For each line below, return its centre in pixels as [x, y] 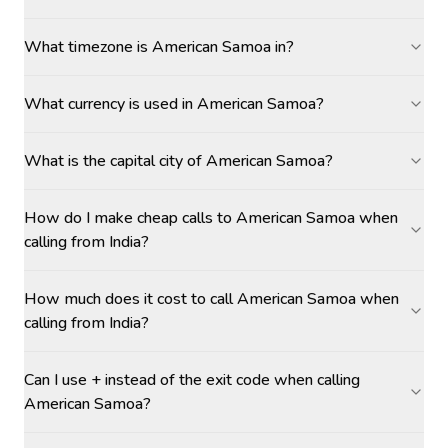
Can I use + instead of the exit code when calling [192, 380]
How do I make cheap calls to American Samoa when [211, 218]
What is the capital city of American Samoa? [178, 161]
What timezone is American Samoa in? [159, 47]
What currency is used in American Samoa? [174, 104]
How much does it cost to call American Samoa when [211, 299]
